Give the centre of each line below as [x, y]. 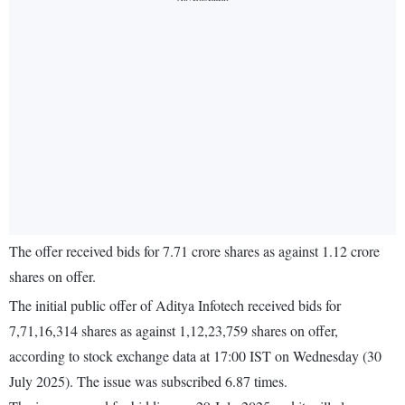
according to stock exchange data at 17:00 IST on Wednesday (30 [195, 356]
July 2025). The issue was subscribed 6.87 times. [148, 381]
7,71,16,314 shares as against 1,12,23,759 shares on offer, [174, 331]
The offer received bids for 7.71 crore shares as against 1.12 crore [194, 251]
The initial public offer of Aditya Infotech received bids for [175, 306]
